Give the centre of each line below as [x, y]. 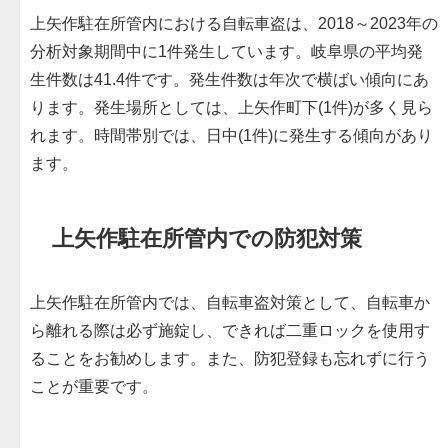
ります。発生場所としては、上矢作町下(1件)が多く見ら [231, 107]
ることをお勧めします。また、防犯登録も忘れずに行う [230, 358]
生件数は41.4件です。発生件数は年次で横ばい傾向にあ [229, 79]
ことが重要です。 [94, 386]
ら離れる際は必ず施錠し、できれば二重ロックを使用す [230, 330]
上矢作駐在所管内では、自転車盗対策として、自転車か [230, 302]
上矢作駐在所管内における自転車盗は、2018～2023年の [234, 23]
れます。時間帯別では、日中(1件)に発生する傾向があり [231, 135]
